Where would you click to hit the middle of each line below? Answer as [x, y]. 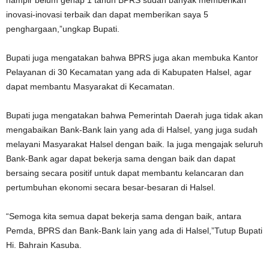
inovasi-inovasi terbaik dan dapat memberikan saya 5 [107, 14]
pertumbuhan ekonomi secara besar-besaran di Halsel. [111, 187]
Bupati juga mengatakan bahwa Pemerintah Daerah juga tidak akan [134, 115]
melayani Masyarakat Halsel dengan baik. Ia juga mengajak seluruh [134, 144]
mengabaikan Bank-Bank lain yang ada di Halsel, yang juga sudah [132, 130]
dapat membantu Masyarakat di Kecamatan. [90, 86]
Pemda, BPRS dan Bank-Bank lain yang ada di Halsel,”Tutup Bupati [134, 231]
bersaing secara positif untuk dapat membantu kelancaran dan [125, 173]
